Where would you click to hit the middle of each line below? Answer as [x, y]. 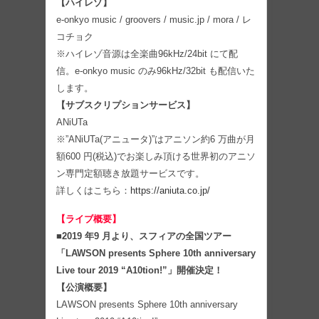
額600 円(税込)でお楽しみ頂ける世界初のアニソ [156, 156]
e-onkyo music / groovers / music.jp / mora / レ [154, 19]
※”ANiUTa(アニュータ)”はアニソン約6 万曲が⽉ [156, 139]
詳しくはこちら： [93, 190]
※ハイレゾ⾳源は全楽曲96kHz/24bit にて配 [147, 53]
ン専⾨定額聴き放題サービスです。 [130, 173]
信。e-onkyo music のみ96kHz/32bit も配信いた [156, 70]
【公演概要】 [84, 287]
